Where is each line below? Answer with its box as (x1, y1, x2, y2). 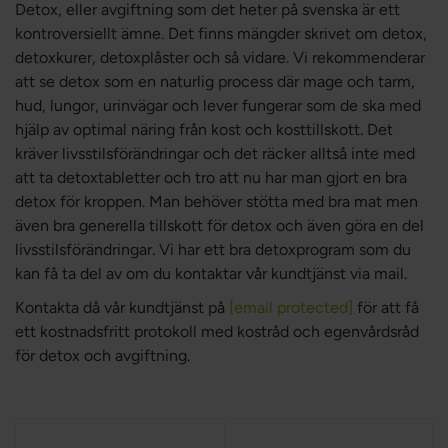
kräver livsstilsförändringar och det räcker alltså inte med (15, 144, 415, 163)
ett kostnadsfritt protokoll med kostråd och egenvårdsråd (15, 322, 419, 341)
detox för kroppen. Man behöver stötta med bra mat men (15, 192, 418, 211)
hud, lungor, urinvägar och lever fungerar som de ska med (15, 96, 421, 115)
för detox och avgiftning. (15, 346, 194, 365)
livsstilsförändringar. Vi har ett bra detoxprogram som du (15, 240, 411, 259)
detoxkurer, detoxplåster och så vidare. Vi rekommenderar (15, 48, 425, 67)
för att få (353, 298, 419, 317)
